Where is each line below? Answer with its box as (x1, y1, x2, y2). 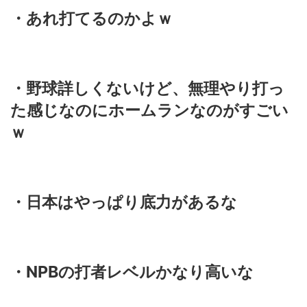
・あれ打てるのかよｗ (10, 8, 173, 29)
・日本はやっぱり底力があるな (10, 192, 237, 212)
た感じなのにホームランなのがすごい (10, 100, 288, 121)
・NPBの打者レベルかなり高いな (10, 262, 254, 282)
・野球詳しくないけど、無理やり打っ (10, 78, 284, 99)
